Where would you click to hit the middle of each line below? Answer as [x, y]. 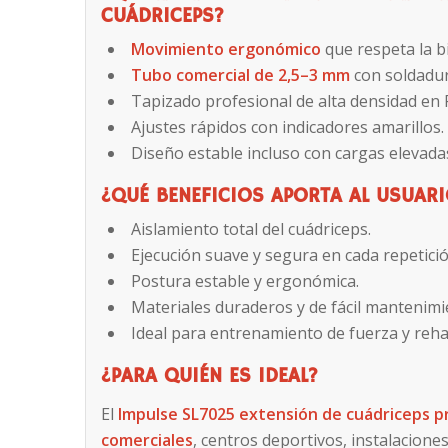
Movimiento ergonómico [226, 48]
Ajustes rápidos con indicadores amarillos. [288, 126]
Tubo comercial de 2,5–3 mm [241, 74]
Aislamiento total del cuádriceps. [251, 228]
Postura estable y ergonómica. [245, 280]
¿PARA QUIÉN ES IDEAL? [210, 376]
